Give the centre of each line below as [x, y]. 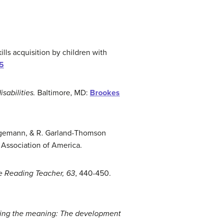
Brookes [105, 93]
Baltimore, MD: [63, 93]
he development [93, 214]
